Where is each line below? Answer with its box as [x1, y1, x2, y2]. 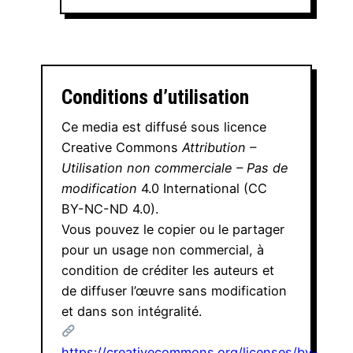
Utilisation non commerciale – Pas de [61, 159, 288, 176]
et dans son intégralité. [61, 303, 202, 319]
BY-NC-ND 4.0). [61, 200, 158, 217]
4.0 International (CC [137, 180, 267, 196]
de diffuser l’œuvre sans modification [61, 282, 287, 299]
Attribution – [182, 139, 256, 155]
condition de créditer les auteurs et [61, 262, 274, 278]
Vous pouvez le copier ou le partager [61, 221, 284, 237]
